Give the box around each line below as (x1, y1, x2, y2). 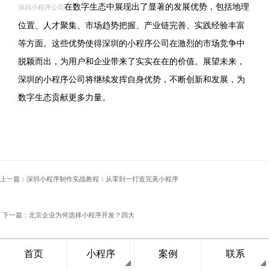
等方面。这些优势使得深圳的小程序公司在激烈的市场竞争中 (18, 38, 245, 48)
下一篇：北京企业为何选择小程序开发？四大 (2, 211, 134, 219)
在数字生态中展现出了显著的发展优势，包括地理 (64, 2, 249, 11)
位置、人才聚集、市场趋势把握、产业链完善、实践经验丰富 (18, 20, 245, 30)
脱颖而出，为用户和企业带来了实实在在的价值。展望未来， (18, 56, 245, 66)
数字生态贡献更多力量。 (18, 92, 110, 102)
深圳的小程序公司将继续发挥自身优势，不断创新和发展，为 (18, 74, 245, 84)
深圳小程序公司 (18, 4, 64, 11)
